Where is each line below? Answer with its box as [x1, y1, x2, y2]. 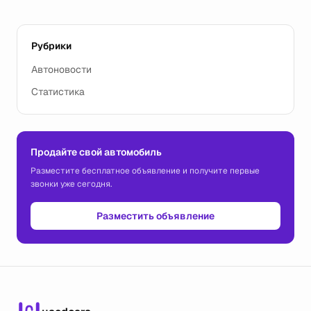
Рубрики [31, 40, 72, 52]
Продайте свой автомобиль [31, 146, 162, 158]
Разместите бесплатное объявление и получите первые [31, 165, 260, 176]
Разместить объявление [96, 210, 215, 222]
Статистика [31, 85, 85, 98]
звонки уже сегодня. [31, 178, 112, 190]
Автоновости [31, 63, 92, 76]
